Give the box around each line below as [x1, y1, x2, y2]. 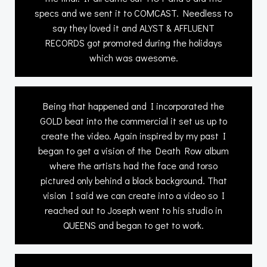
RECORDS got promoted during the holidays [45, 36, 222, 49]
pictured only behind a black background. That [40, 173, 227, 187]
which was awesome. [89, 51, 178, 64]
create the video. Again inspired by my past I [41, 129, 226, 142]
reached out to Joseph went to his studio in [45, 203, 222, 216]
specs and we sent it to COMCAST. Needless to [35, 6, 232, 19]
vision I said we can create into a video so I [42, 188, 225, 201]
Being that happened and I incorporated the [43, 99, 224, 112]
